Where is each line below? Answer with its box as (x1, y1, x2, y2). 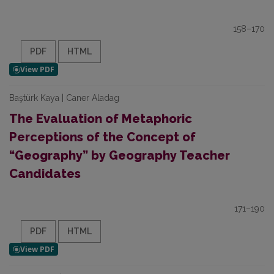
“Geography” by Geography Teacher (9, 148, 230, 163)
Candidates (9, 166, 81, 181)
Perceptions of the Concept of (9, 130, 196, 144)
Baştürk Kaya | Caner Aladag (9, 93, 119, 103)
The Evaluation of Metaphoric (9, 111, 192, 126)
